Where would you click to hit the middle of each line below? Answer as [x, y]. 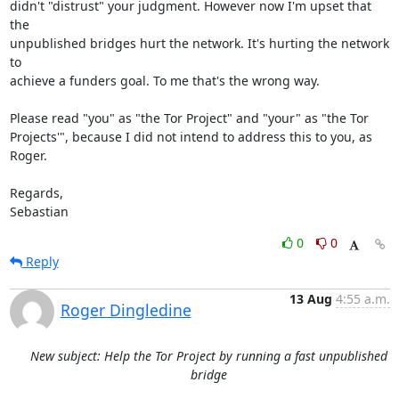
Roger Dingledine [126, 310]
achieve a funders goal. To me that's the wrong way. [164, 81]
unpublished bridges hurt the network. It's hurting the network [199, 43]
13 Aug [310, 299]
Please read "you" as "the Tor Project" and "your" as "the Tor [189, 118]
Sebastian [39, 212]
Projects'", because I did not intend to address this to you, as [191, 137]
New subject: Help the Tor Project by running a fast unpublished [208, 356]
